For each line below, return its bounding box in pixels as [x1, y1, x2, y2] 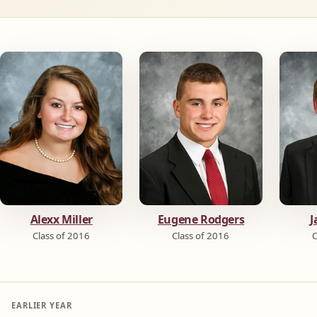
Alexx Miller [30, 211, 93, 227]
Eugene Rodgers [157, 211, 245, 227]
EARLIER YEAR [11, 300, 72, 311]
